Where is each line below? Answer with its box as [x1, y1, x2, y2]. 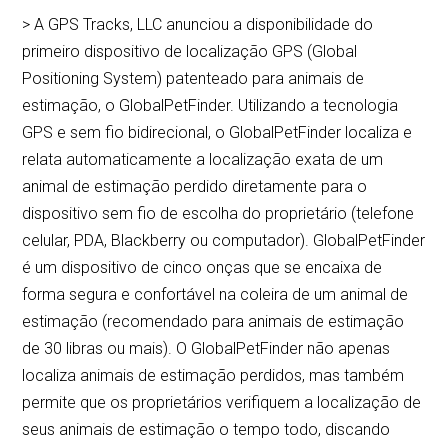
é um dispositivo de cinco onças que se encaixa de [22, 258, 383, 278]
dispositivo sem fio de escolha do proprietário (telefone [22, 204, 415, 224]
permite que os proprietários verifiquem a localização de [22, 393, 422, 413]
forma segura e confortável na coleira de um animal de [22, 285, 409, 305]
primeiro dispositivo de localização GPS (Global [22, 42, 358, 62]
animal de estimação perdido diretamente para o [22, 177, 368, 197]
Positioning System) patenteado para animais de [22, 69, 365, 89]
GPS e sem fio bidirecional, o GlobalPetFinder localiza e [22, 123, 413, 143]
